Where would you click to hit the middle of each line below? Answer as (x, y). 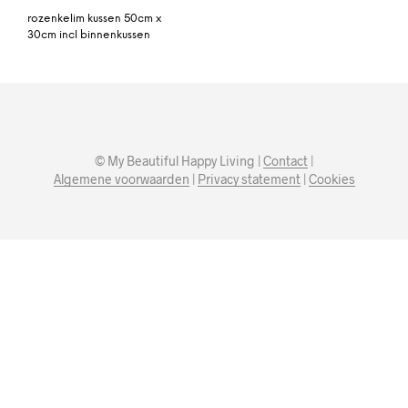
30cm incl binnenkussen (89, 35)
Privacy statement (249, 178)
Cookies (331, 178)
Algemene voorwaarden (121, 178)
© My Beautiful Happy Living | (179, 160)
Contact (286, 160)
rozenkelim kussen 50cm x (94, 18)
